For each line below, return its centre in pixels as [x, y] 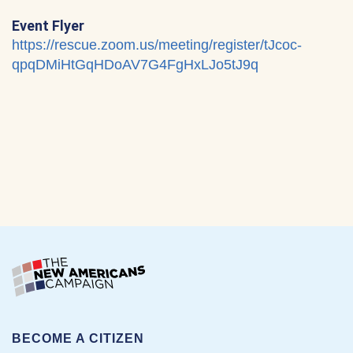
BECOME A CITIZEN [78, 338]
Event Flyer [48, 26]
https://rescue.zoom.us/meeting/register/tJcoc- [157, 45]
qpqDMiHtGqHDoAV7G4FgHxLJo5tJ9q [135, 65]
